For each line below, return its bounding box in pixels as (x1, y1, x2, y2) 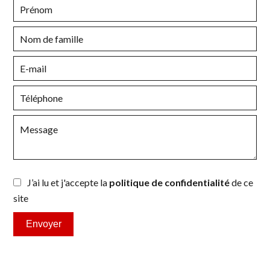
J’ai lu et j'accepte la (27, 177, 110, 189)
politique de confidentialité (109, 177, 230, 189)
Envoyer (25, 219, 61, 230)
